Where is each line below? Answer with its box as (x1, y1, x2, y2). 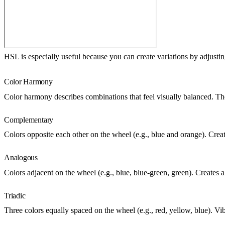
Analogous (4, 153, 38, 162)
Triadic (4, 191, 26, 200)
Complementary (4, 115, 54, 124)
